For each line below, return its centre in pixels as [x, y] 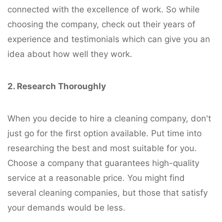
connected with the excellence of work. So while [104, 9]
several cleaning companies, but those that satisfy [108, 193]
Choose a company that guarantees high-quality [103, 163]
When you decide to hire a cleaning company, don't [109, 118]
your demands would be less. [66, 207]
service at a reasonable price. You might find [96, 178]
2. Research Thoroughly [57, 86]
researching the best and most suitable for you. [102, 148]
